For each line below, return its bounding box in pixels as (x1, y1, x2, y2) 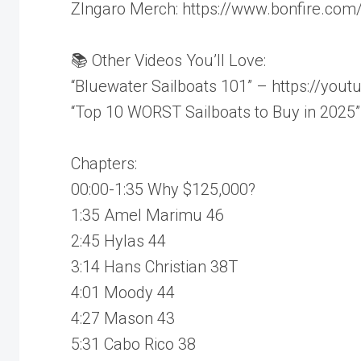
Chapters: (71, 153, 137, 173)
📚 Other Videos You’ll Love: (71, 50, 266, 70)
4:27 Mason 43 (71, 308, 175, 328)
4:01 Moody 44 (71, 282, 175, 302)
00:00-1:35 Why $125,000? (71, 179, 255, 199)
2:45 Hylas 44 (71, 230, 166, 251)
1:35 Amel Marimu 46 (71, 205, 224, 225)
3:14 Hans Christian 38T (71, 256, 238, 276)
